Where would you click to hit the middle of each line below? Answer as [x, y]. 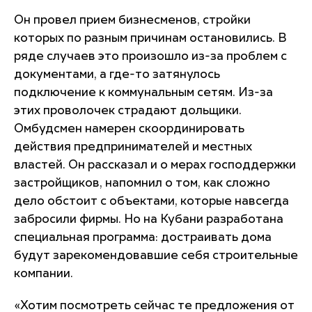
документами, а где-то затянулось [117, 75]
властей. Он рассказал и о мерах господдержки [155, 165]
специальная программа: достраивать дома [143, 237]
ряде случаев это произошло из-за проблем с [150, 56]
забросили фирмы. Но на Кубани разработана [149, 219]
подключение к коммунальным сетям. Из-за [143, 93]
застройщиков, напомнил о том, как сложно [142, 183]
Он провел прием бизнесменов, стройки [132, 20]
